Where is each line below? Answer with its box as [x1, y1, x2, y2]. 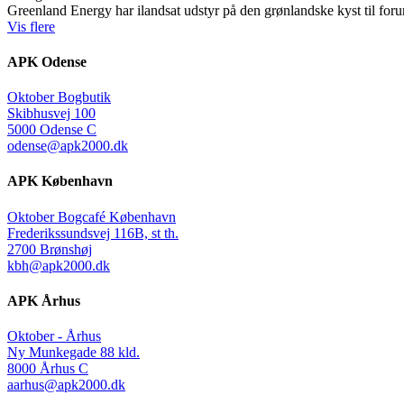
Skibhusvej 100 [7, 106, 96, 122]
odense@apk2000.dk [7, 138, 128, 154]
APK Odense [7, 53, 87, 69]
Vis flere [7, 18, 55, 34]
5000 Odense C [7, 122, 96, 138]
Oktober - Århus [7, 328, 101, 344]
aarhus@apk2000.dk [7, 377, 125, 393]
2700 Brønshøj [7, 241, 92, 257]
